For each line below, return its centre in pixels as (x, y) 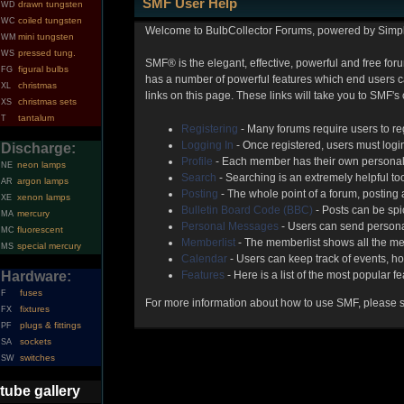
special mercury (49, 246)
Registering (210, 129)
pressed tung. (47, 53)
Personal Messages (230, 227)
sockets (36, 341)
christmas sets (47, 101)
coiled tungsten (50, 20)
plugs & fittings (50, 325)
